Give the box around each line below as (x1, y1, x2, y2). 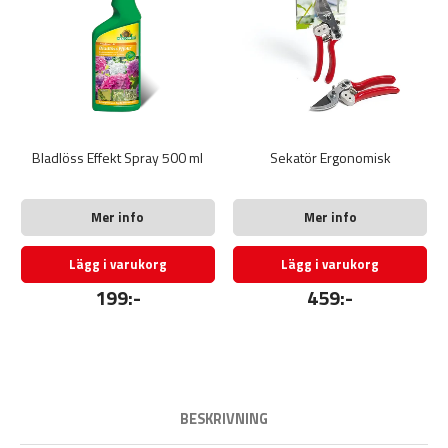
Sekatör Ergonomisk (269, 147, 391, 169)
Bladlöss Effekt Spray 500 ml (32, 147, 204, 169)
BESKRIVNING (180, 408, 268, 431)
